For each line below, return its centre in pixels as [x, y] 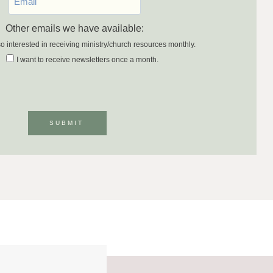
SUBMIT [66, 122]
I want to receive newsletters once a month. [87, 59]
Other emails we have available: [75, 28]
